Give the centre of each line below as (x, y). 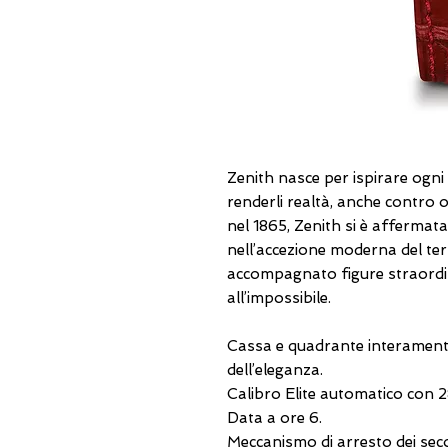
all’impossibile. (279, 298)
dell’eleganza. (275, 370)
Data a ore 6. (274, 418)
